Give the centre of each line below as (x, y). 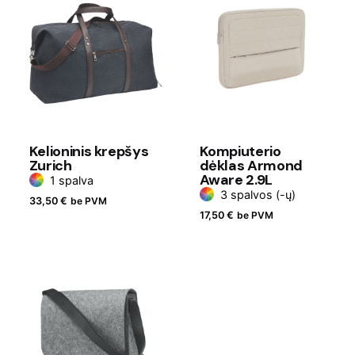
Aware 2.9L (236, 179)
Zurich (50, 165)
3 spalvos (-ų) (258, 194)
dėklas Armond (251, 165)
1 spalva (71, 180)
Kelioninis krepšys (89, 151)
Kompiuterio (240, 151)
